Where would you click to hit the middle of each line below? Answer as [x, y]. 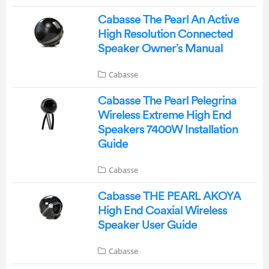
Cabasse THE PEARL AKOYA [169, 196]
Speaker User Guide [147, 225]
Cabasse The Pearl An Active [168, 20]
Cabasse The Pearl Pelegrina [167, 101]
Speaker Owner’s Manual [160, 48]
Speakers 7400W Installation [168, 129]
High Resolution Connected [165, 34]
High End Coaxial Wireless [162, 210]
